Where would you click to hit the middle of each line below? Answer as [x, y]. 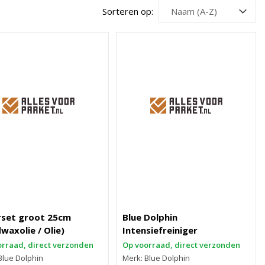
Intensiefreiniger [160, 230]
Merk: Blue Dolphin [156, 258]
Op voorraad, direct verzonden [182, 245]
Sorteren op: [128, 11]
